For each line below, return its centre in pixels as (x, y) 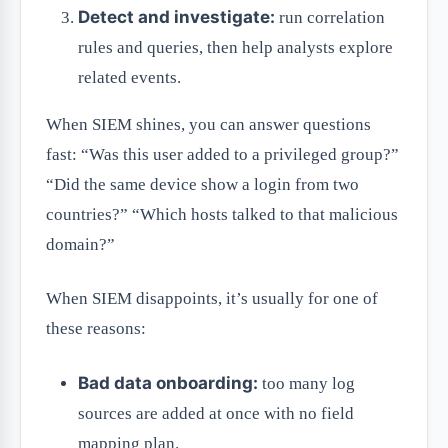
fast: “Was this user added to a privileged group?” (222, 155)
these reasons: (96, 329)
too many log (306, 384)
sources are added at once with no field (216, 414)
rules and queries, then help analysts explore (235, 48)
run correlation (330, 18)
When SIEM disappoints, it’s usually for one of (212, 299)
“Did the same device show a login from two (202, 185)
